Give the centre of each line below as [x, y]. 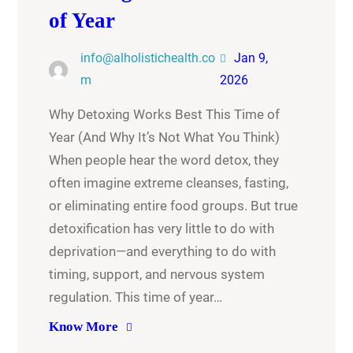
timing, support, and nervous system [157, 275]
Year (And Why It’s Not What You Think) [165, 137]
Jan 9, [251, 58]
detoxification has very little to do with [162, 229]
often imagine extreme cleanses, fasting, [169, 183]
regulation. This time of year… [136, 297]
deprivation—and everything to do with [163, 252]
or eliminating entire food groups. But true [174, 206]
